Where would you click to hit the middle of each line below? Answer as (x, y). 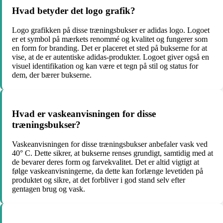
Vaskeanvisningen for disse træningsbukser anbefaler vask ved (110, 144)
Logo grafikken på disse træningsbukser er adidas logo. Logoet (111, 30)
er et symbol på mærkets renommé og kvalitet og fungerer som (110, 39)
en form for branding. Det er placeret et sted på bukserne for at (110, 48)
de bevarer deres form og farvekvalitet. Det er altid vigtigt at (106, 162)
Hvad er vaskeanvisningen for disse (84, 114)
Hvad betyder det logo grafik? (74, 11)
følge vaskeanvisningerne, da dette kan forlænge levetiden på (108, 171)
